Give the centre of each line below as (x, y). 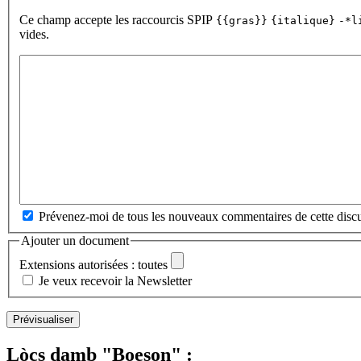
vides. (34, 34)
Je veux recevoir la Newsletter (115, 281)
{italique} (303, 20)
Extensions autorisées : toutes (93, 265)
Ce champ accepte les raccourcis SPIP (118, 19)
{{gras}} (242, 20)
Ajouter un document (75, 240)
